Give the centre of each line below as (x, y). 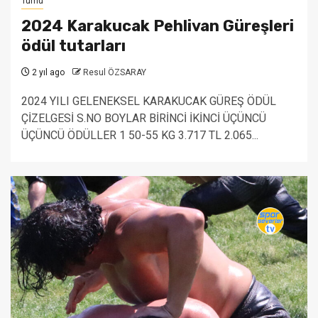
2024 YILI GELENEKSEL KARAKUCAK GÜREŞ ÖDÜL (149, 101)
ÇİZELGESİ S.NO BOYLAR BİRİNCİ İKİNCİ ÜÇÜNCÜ (144, 118)
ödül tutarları (73, 46)
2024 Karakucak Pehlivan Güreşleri (158, 26)
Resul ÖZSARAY (115, 72)
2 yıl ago (47, 72)
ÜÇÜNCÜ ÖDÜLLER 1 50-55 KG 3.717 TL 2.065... (140, 135)
